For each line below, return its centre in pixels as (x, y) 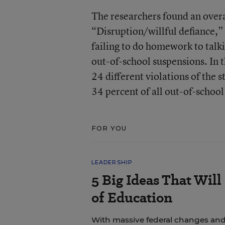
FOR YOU (109, 128)
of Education (132, 198)
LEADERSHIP (112, 162)
